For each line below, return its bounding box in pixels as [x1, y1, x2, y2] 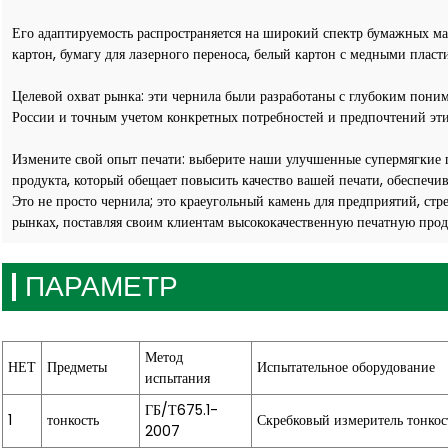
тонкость [47, 409, 99, 430]
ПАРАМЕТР [25, 270, 178, 302]
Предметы [47, 356, 107, 377]
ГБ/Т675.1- [145, 399, 218, 420]
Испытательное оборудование [257, 356, 435, 377]
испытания [145, 367, 210, 388]
